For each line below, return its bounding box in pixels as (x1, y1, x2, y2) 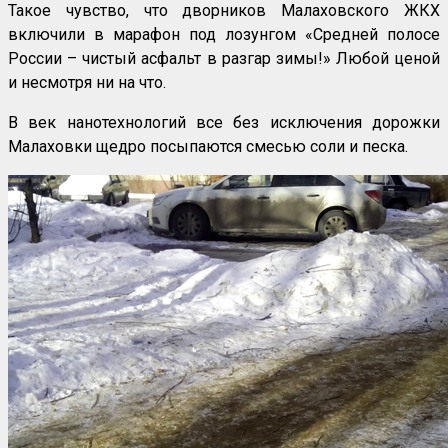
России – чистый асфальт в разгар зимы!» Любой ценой (8, 49, 440, 69)
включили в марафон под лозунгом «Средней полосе (8, 25, 440, 45)
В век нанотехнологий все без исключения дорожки (8, 113, 440, 133)
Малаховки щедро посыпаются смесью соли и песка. (8, 137, 408, 157)
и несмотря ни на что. (8, 73, 166, 93)
